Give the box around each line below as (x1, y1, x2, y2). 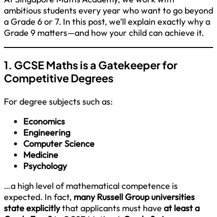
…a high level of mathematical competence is (4, 180, 178, 191)
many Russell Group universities (74, 191, 195, 202)
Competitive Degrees (4, 71, 113, 85)
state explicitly (4, 202, 60, 214)
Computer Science (23, 138, 94, 149)
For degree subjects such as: (4, 95, 113, 107)
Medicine (23, 149, 58, 160)
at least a (164, 202, 200, 214)
